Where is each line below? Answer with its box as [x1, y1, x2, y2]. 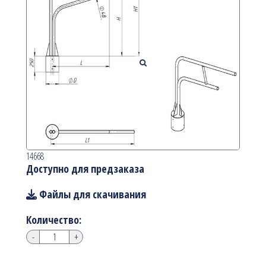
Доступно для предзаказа [26, 161, 144, 176]
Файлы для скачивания [37, 187, 146, 202]
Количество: [26, 213, 81, 227]
